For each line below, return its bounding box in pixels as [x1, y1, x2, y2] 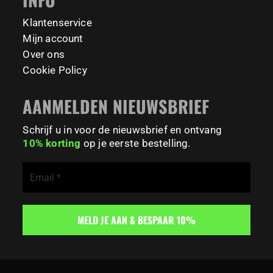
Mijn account [23, 32, 83, 45]
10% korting [23, 137, 81, 150]
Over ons [23, 48, 65, 61]
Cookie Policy [23, 64, 87, 77]
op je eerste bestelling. [80, 137, 191, 150]
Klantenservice [23, 16, 92, 29]
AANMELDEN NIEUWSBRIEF [23, 93, 209, 119]
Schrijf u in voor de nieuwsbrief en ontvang [23, 124, 222, 136]
